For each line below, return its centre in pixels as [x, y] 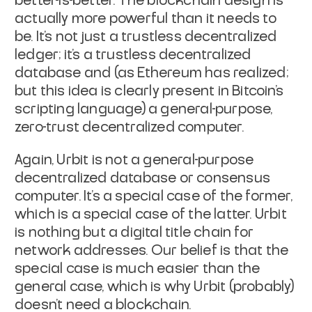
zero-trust [47, 127]
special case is [64, 268]
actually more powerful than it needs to [146, 18]
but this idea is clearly [87, 91]
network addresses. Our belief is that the [152, 250]
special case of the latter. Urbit [185, 214]
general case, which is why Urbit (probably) [155, 287]
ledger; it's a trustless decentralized [133, 55]
